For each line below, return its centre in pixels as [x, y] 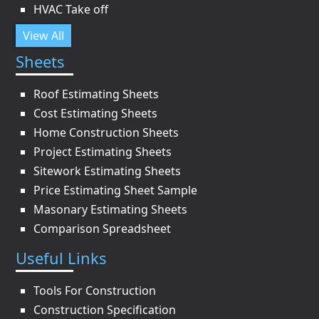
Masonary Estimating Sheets [111, 209]
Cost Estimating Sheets [96, 113]
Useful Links [62, 258]
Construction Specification [105, 310]
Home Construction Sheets [106, 132]
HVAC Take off [71, 9]
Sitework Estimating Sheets [108, 171]
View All [44, 36]
